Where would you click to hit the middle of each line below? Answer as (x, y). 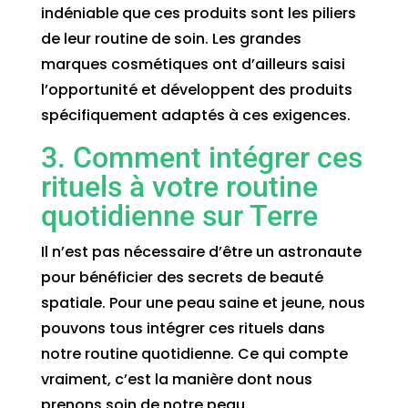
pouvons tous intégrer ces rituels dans (183, 328)
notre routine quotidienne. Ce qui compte (194, 353)
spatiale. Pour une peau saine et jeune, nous (203, 302)
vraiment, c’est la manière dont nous (176, 379)
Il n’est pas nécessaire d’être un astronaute (201, 251)
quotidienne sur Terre (179, 215)
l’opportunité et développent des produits (196, 89)
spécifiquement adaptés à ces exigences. (195, 115)
